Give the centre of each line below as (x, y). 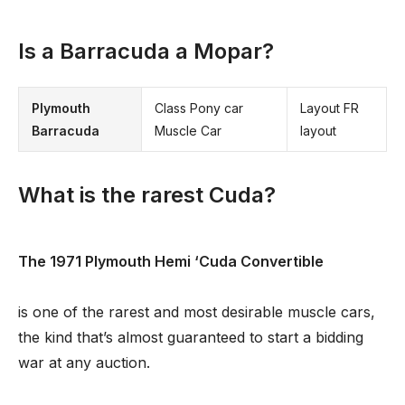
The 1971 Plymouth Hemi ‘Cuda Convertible (171, 261)
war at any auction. (84, 363)
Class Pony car (199, 108)
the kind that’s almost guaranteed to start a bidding (191, 337)
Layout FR (330, 108)
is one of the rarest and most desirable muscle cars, (197, 312)
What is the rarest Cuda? (147, 195)
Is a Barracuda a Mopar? (146, 51)
